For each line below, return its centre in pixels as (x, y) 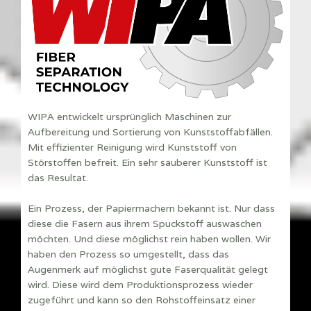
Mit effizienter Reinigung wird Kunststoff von (132, 148)
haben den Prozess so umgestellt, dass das (128, 254)
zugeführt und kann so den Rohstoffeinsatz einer (142, 300)
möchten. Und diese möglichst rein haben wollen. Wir (149, 239)
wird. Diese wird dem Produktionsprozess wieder (140, 285)
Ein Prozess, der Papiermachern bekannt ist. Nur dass (151, 209)
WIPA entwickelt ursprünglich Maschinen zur (129, 117)
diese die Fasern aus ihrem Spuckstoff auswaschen (145, 224)
